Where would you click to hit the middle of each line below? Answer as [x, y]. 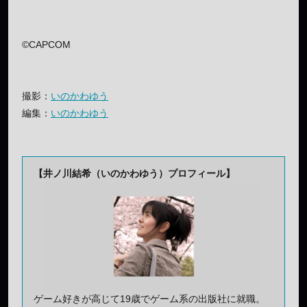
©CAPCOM [46, 44]
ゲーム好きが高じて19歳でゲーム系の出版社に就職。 [149, 298]
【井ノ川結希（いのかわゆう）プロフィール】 [134, 173]
